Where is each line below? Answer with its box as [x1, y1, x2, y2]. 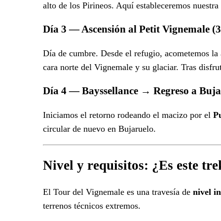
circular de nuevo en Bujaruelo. [43, 124, 156, 134]
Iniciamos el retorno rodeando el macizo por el [43, 110, 213, 120]
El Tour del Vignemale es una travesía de [43, 187, 193, 197]
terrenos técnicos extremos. [43, 201, 141, 211]
